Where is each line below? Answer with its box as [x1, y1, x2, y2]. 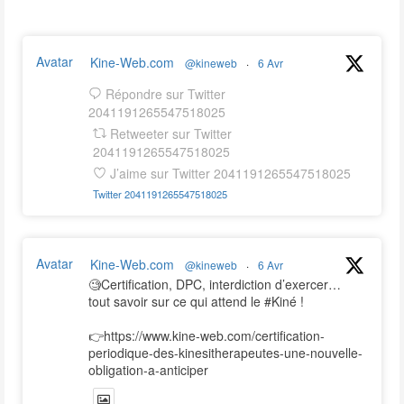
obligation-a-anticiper [88, 361, 208, 380]
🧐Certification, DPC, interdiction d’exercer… [88, 275, 341, 294]
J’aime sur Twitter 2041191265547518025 [110, 164, 352, 183]
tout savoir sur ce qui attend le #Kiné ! [88, 292, 304, 311]
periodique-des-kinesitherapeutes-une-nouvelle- [88, 344, 363, 363]
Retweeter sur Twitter [110, 124, 233, 143]
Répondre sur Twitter [106, 85, 226, 104]
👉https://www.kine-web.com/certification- [88, 326, 325, 345]
